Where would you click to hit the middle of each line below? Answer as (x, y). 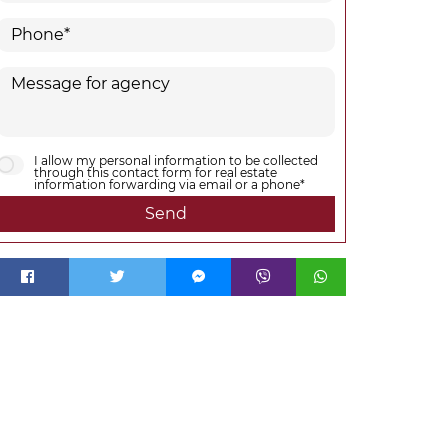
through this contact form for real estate (155, 172)
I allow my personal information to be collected (176, 160)
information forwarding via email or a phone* (169, 184)
